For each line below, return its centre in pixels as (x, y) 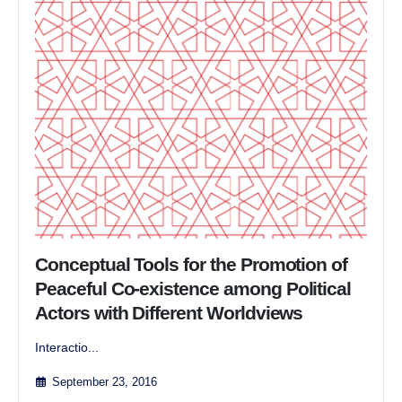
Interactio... (67, 347)
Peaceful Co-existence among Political (193, 288)
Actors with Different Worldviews (169, 312)
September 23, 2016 (104, 383)
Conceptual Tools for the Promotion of (192, 264)
